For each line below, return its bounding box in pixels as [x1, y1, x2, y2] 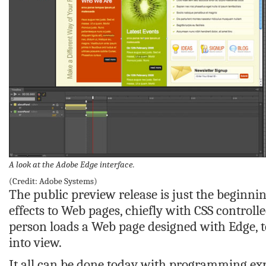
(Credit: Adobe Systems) [9, 176, 97, 186]
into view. [9, 235, 62, 251]
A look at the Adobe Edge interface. [9, 159, 135, 170]
